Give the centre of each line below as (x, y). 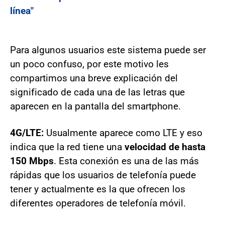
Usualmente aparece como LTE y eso (124, 133)
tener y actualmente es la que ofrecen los (98, 189)
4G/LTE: (28, 133)
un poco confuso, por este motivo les (89, 64)
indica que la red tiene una (67, 147)
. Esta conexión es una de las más (126, 161)
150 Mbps (32, 161)
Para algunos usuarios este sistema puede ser (108, 50)
